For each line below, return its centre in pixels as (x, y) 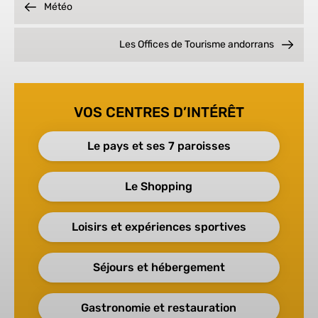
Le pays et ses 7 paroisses (159, 146)
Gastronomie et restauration (159, 308)
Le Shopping (159, 187)
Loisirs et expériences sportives (159, 227)
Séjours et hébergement (159, 268)
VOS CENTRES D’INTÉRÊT (159, 113)
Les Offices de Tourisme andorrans (196, 45)
